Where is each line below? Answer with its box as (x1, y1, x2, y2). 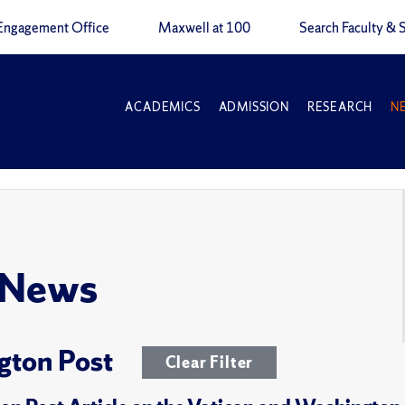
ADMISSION (218, 99, 289, 115)
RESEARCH (306, 99, 373, 115)
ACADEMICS (125, 99, 201, 115)
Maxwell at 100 (158, 19, 250, 37)
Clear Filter (165, 352, 254, 372)
